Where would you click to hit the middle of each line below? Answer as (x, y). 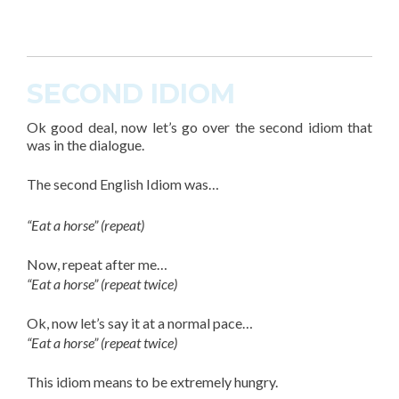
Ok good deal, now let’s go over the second (165, 126)
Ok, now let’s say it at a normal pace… (140, 322)
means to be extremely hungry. (186, 381)
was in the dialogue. (85, 144)
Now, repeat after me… (97, 264)
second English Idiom (118, 183)
